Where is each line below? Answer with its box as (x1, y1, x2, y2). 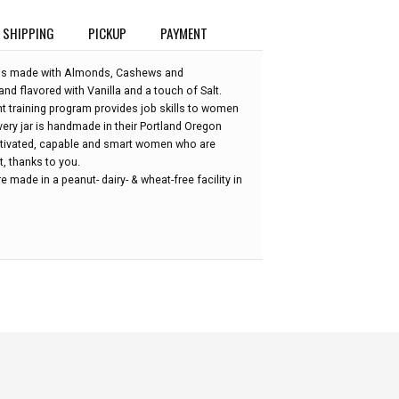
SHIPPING (2, 22, 54, 43)
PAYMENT (160, 22, 208, 43)
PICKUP (88, 22, 127, 43)
